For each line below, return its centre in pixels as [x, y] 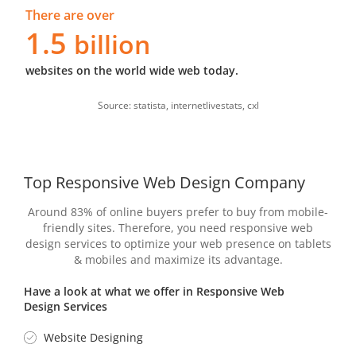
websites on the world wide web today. [132, 70]
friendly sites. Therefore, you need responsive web [178, 227]
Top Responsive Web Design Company [164, 182]
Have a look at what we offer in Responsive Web [154, 291]
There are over [70, 15]
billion [112, 44]
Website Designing [93, 337]
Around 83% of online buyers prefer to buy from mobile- [178, 211]
